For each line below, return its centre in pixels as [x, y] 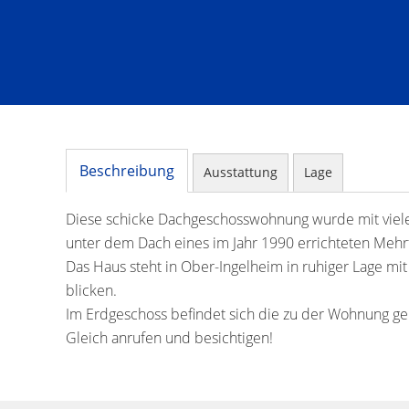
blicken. [91, 290]
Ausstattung [241, 172]
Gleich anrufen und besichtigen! [169, 338]
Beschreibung [127, 171]
